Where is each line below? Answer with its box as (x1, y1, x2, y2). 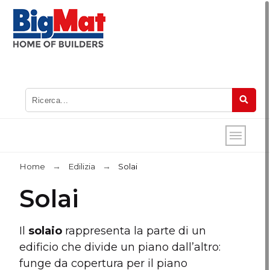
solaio (28, 224, 63, 237)
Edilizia (68, 162, 96, 171)
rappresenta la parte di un (62, 224, 207, 237)
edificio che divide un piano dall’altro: (19, 240, 221, 254)
